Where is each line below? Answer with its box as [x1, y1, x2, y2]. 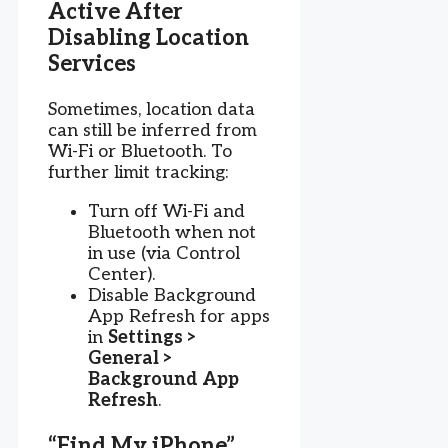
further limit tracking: [48, 161, 228, 183]
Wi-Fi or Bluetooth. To [48, 140, 232, 162]
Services [48, 50, 136, 77]
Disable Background [88, 284, 256, 306]
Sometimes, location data [48, 98, 255, 120]
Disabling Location [48, 24, 249, 51]
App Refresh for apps [88, 305, 270, 327]
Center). [88, 263, 155, 285]
